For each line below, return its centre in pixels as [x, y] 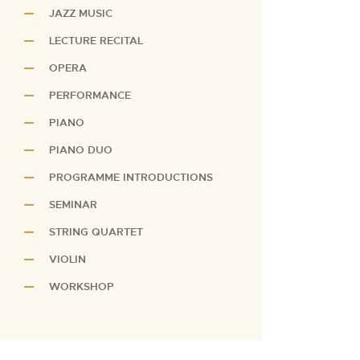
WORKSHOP [82, 286]
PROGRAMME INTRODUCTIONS [131, 177]
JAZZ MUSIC [81, 13]
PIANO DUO [81, 149]
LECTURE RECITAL [96, 40]
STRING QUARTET [96, 231]
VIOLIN [68, 259]
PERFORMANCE [90, 95]
